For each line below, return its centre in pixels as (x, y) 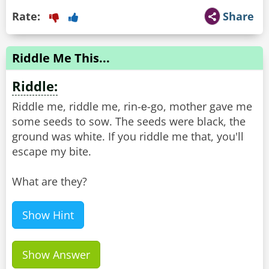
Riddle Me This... (61, 58)
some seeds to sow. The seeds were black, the (129, 122)
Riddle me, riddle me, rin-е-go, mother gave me (132, 107)
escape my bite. (52, 152)
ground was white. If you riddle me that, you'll (128, 137)
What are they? (50, 182)
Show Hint (48, 215)
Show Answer (56, 255)
